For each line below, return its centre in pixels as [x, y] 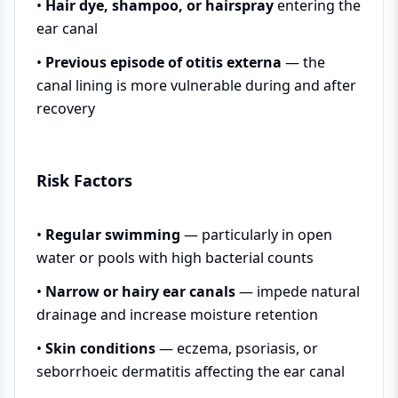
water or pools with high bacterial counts [175, 257]
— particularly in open [256, 234]
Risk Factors [84, 180]
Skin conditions [100, 348]
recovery [66, 108]
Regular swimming [113, 234]
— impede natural [298, 291]
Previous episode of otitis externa [163, 62]
